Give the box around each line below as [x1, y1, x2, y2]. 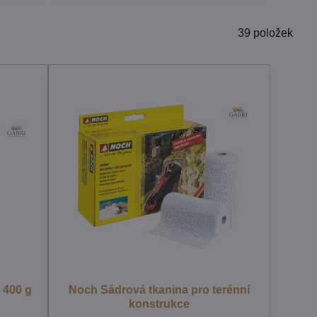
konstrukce [129, 298, 190, 311]
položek [253, 27, 294, 39]
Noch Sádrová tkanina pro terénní [69, 284, 250, 296]
